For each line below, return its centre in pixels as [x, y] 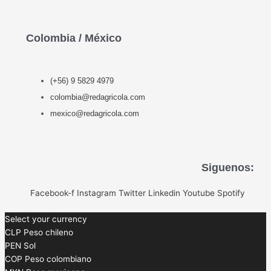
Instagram [96, 193]
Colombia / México [74, 38]
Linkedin [164, 193]
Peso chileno [48, 232]
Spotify [231, 193]
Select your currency [46, 219]
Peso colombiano [58, 259]
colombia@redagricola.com [98, 97]
